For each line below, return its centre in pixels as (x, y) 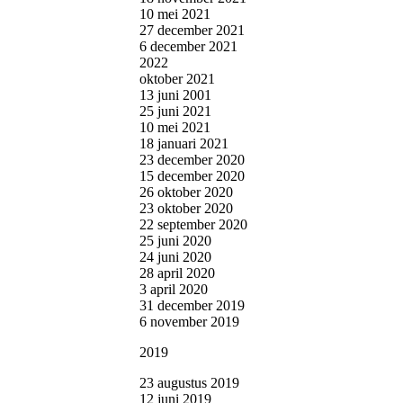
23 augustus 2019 (189, 382)
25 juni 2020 (175, 240)
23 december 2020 (192, 159)
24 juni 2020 (175, 256)
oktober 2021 (177, 78)
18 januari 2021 (184, 143)
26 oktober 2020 (186, 192)
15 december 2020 (192, 175)
